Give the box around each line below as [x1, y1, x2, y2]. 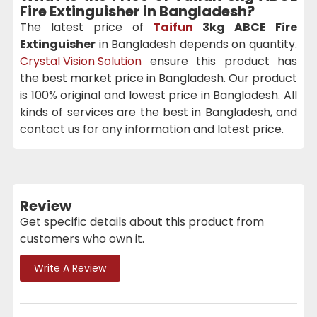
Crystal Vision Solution [20, 52, 142, 69]
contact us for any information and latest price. [20, 120, 284, 137]
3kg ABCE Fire [193, 18, 298, 35]
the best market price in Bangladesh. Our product [20, 69, 297, 86]
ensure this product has [142, 52, 297, 69]
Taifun [153, 18, 194, 35]
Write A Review [34, 260, 106, 275]
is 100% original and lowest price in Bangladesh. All [20, 86, 297, 103]
